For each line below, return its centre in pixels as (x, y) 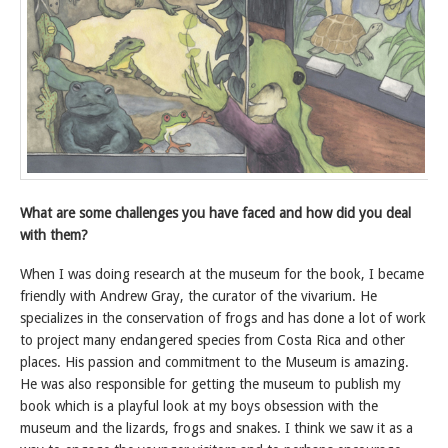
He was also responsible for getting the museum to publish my (210, 384)
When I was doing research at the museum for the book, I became (222, 274)
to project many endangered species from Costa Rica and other (212, 340)
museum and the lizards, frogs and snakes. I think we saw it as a (216, 428)
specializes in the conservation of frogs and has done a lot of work (223, 318)
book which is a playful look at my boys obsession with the (199, 406)
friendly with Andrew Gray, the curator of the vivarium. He (198, 296)
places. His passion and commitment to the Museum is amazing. (214, 362)
